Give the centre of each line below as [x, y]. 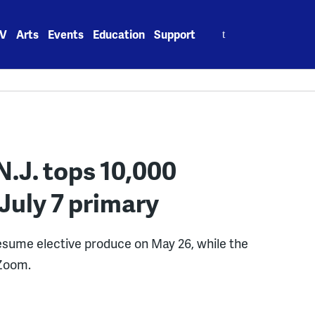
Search [224, 26]
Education [119, 34]
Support [175, 34]
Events [66, 34]
